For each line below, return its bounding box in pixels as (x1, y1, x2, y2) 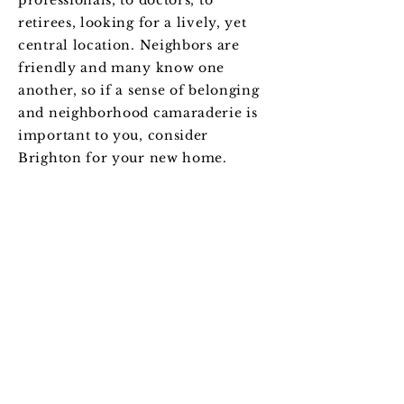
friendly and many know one (18, 60, 225, 76)
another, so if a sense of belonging (18, 82, 260, 98)
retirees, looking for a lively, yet (18, 14, 247, 31)
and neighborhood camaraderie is (18, 105, 258, 121)
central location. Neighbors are (18, 37, 240, 53)
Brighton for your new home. (18, 150, 232, 166)
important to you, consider (18, 127, 209, 143)
